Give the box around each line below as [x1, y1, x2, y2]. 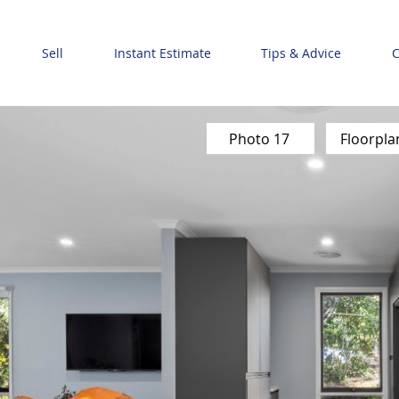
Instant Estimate [113, 45, 211, 61]
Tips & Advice [261, 45, 342, 61]
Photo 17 [228, 128, 289, 149]
